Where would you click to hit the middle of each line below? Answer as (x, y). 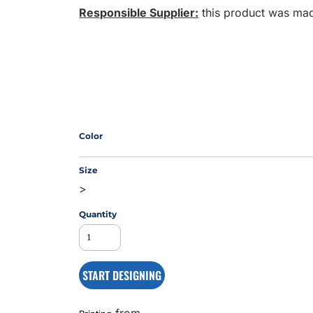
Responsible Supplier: (139, 13)
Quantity (98, 214)
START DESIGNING (122, 275)
